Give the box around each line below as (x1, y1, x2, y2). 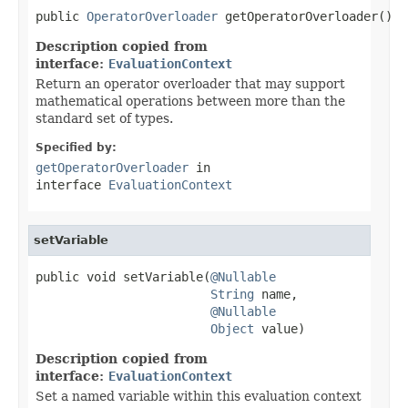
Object (210, 321, 254, 336)
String (210, 286, 254, 301)
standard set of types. (36, 110, 173, 126)
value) (254, 321, 305, 336)
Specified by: (36, 140, 117, 154)
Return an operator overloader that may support (36, 76, 345, 91)
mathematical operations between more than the (36, 93, 345, 108)
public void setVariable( (36, 269, 210, 284)
